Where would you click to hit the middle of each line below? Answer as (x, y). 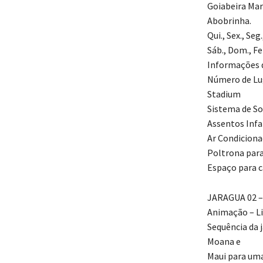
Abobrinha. (229, 21)
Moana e (224, 242)
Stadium (224, 94)
